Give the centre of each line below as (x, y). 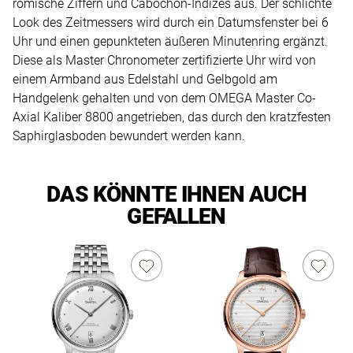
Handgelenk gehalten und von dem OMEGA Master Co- (164, 98)
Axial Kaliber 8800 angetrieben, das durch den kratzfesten (172, 117)
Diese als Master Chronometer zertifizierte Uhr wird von (164, 60)
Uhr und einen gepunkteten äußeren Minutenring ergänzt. (170, 41)
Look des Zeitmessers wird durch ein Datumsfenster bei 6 (171, 22)
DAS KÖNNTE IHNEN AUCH (176, 194)
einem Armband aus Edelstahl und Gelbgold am (145, 79)
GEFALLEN (176, 216)
